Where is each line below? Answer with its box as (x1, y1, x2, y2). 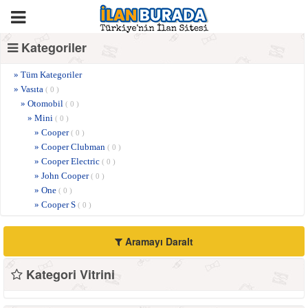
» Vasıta (14, 84, 45, 94)
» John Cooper (34, 170, 91, 181)
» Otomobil (21, 98, 65, 109)
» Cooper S (34, 199, 78, 210)
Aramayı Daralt (122, 234, 193, 248)
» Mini (27, 113, 55, 123)
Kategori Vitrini (23, 265, 115, 283)
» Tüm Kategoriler (14, 69, 82, 80)
